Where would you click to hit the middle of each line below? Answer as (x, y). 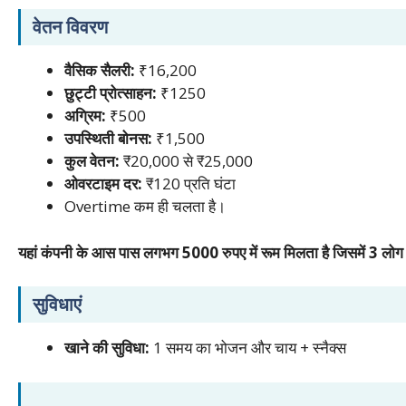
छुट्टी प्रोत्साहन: (111, 93)
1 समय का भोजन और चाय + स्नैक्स (248, 348)
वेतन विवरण (68, 27)
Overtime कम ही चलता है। (145, 207)
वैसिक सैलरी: (100, 71)
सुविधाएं (55, 304)
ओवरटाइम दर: (103, 184)
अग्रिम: (85, 116)
